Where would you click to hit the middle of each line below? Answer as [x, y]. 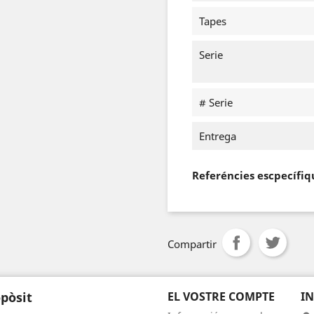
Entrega [218, 136]
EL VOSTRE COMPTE [221, 296]
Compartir [192, 244]
